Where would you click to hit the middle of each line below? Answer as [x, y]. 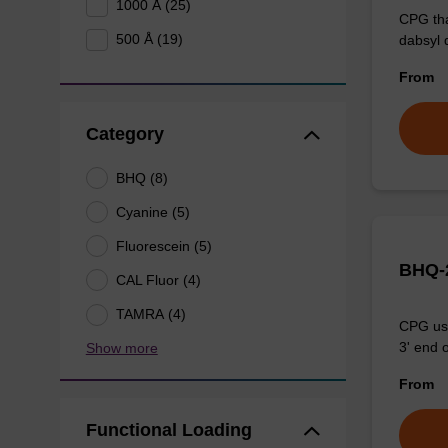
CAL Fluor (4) [159, 279]
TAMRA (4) [151, 314]
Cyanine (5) [153, 211]
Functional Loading [168, 429]
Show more [121, 347]
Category [124, 134]
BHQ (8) [142, 177]
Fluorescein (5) [164, 245]
